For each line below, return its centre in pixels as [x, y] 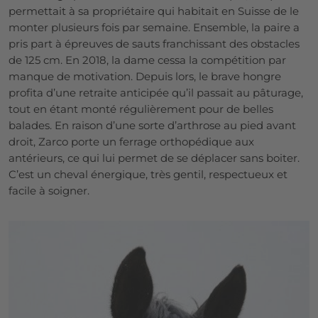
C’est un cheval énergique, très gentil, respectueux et [148, 175]
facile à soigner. [49, 191]
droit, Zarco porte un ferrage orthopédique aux [131, 142]
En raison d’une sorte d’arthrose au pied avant [175, 126]
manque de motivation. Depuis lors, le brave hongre [145, 77]
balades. [32, 126]
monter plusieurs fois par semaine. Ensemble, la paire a [154, 28]
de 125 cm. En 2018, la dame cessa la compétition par [147, 60]
